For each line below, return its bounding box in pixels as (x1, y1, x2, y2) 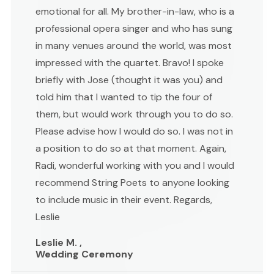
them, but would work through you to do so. (35, 107, 233, 120)
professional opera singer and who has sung (35, 21, 232, 35)
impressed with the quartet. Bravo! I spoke (35, 56, 224, 69)
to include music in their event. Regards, (35, 193, 212, 206)
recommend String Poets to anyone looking (35, 176, 229, 189)
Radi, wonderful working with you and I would (35, 158, 234, 172)
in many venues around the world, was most (35, 39, 232, 52)
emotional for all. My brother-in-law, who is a (35, 4, 234, 18)
